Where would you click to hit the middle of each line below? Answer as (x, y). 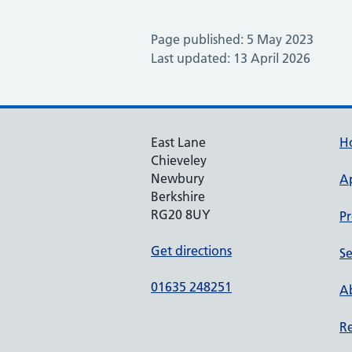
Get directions (191, 251)
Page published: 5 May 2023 (232, 39)
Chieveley (179, 160)
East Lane (178, 142)
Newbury (178, 178)
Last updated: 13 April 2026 (231, 58)
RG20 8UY (181, 214)
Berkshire (178, 196)
